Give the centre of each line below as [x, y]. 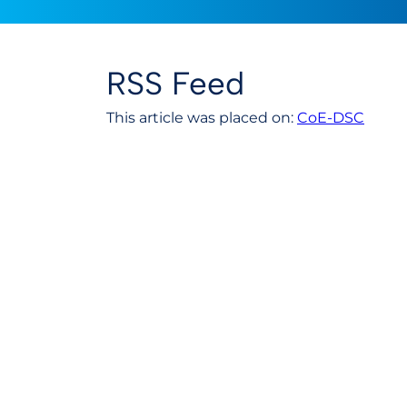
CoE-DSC [331, 118]
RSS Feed [175, 84]
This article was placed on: [202, 118]
